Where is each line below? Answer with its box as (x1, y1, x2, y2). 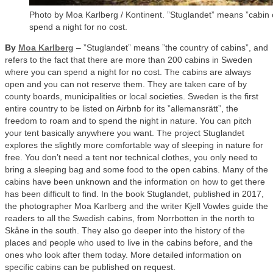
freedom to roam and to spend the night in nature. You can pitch (5, 116, 252, 126)
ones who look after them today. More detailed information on (5, 250, 241, 260)
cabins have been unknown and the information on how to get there (5, 177, 265, 187)
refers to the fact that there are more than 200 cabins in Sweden (5, 55, 252, 65)
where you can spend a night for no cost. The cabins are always (5, 67, 251, 77)
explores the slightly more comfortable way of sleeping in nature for (5, 140, 263, 151)
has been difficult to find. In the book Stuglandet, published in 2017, (5, 189, 264, 199)
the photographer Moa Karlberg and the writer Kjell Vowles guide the (5, 201, 268, 211)
